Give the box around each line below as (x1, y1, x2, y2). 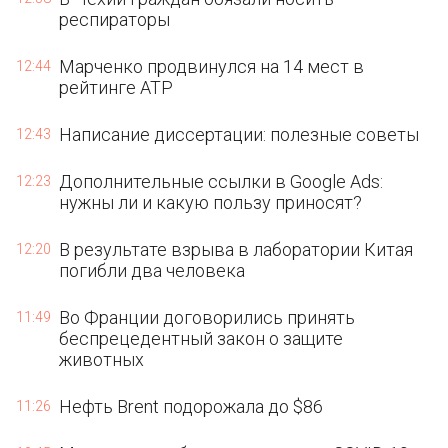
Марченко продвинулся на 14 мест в (59, 56, 365, 77)
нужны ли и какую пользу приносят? (59, 192, 363, 213)
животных (59, 349, 145, 370)
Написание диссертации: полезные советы (59, 124, 420, 145)
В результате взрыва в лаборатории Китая (59, 239, 414, 260)
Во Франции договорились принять (59, 307, 356, 328)
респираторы (59, 9, 171, 30)
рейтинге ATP (59, 77, 174, 98)
